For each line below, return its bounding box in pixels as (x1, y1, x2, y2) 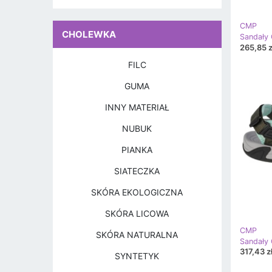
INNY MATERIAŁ (104, 102, 169, 112)
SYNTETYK (115, 251, 160, 261)
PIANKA (121, 144, 153, 155)
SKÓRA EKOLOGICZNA (91, 187, 183, 197)
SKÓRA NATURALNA (96, 229, 178, 240)
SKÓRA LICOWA (105, 208, 169, 219)
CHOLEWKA (62, 29, 116, 40)
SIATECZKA (114, 166, 160, 176)
